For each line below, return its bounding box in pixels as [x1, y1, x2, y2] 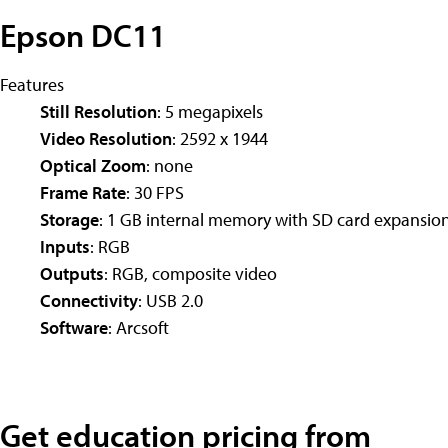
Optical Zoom [40, 153, 146, 177]
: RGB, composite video [104, 261, 277, 285]
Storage [40, 207, 99, 231]
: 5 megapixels [157, 99, 263, 123]
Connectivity [40, 288, 138, 312]
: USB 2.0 [138, 288, 203, 312]
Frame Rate [40, 180, 126, 204]
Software [40, 315, 108, 339]
